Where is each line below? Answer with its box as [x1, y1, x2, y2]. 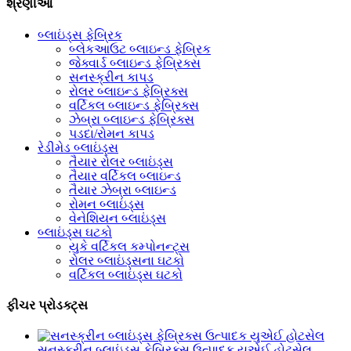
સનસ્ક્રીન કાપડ [69, 70, 154, 84]
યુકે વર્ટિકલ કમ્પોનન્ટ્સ [69, 239, 190, 253]
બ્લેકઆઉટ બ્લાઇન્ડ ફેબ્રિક [69, 42, 211, 56]
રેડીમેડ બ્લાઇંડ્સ [38, 140, 118, 154]
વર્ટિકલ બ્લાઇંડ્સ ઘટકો [69, 267, 183, 281]
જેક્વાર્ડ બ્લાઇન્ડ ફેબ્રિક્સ [69, 56, 201, 70]
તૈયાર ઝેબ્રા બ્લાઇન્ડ [69, 183, 176, 197]
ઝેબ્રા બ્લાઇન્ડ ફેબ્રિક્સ [69, 112, 194, 126]
